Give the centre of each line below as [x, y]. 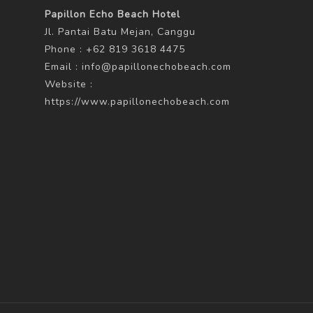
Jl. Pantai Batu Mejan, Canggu [120, 32]
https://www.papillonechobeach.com [137, 102]
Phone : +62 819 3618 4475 [115, 49]
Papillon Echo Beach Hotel [112, 14]
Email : [63, 67]
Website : [69, 84]
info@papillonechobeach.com [156, 67]
